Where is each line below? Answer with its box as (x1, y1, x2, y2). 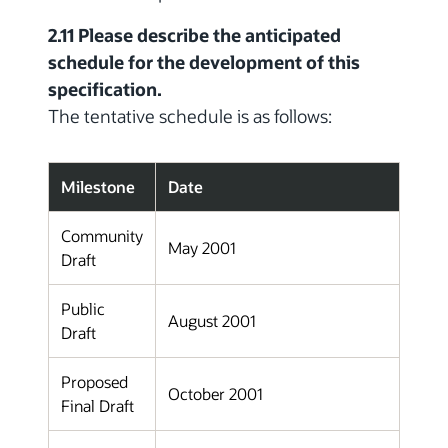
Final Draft (61, 395, 134, 417)
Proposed (61, 371, 128, 393)
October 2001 (168, 383, 263, 405)
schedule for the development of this (48, 50, 360, 75)
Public (61, 298, 105, 320)
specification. (48, 77, 162, 102)
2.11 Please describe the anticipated (48, 23, 341, 48)
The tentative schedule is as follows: (48, 104, 332, 129)
